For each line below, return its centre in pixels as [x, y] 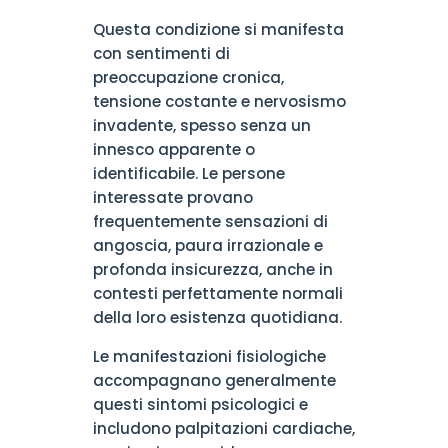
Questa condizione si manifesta [218, 29]
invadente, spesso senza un [201, 125]
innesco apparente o [173, 149]
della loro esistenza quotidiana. [217, 317]
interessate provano [172, 197]
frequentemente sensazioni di [210, 221]
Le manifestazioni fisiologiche [209, 356]
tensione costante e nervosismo [219, 101]
